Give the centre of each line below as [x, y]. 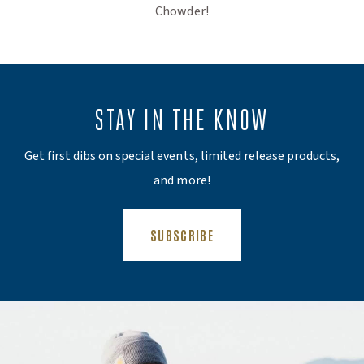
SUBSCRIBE [182, 235]
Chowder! [182, 11]
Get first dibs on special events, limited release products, [182, 156]
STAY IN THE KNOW [182, 120]
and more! [182, 180]
